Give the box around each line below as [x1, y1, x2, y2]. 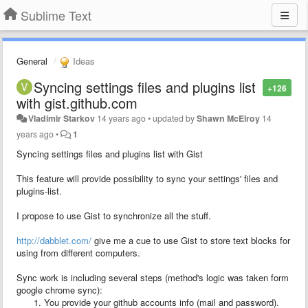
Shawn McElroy [197, 111, 261, 124]
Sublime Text [21, 6, 91, 24]
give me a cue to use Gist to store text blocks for [91, 233, 290, 247]
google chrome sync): [16, 283, 102, 296]
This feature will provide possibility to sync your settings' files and [16, 171, 278, 185]
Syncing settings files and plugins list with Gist [16, 146, 203, 160]
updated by [153, 111, 197, 124]
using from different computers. [16, 245, 140, 259]
